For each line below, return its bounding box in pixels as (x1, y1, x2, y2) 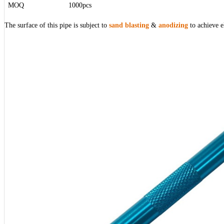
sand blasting (109, 21, 149, 29)
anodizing (158, 21, 188, 29)
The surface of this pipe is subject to (4, 21, 109, 29)
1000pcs (66, 1, 91, 9)
